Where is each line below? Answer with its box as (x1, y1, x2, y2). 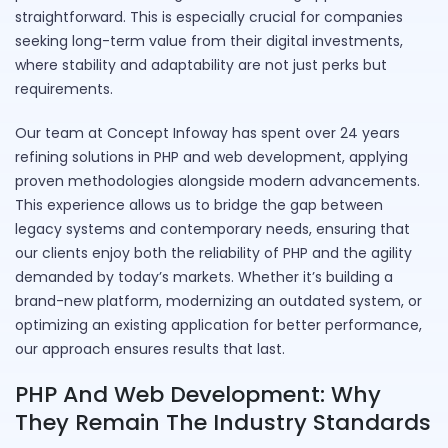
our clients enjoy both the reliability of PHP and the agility (15, 243, 412, 264)
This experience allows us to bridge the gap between (15, 195, 383, 216)
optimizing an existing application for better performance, (15, 315, 422, 336)
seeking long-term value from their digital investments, (15, 31, 403, 52)
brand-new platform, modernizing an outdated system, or (15, 291, 422, 312)
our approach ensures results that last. (15, 339, 285, 360)
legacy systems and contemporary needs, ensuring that (15, 219, 410, 240)
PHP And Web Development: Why (15, 379, 381, 411)
